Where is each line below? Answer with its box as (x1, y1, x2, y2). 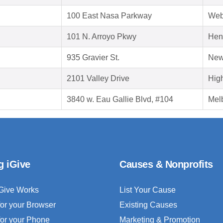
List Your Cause (119, 186, 176, 195)
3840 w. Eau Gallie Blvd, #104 (67, 95, 173, 104)
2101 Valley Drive (67, 74, 129, 83)
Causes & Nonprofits (119, 159, 213, 170)
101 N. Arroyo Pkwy (67, 32, 136, 41)
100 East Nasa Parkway (67, 11, 152, 20)
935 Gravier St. (67, 53, 119, 62)
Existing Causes (119, 201, 177, 210)
